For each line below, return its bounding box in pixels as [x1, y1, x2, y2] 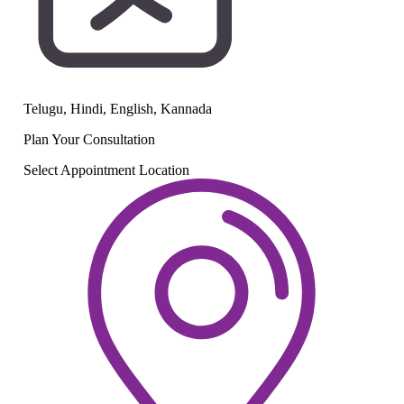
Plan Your [23, 131, 83, 147]
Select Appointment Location [23, 161, 189, 178]
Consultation [83, 131, 155, 147]
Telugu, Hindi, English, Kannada [23, 100, 212, 116]
